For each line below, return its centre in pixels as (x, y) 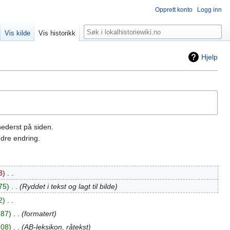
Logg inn (209, 10)
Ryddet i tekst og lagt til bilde (68, 187)
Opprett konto (174, 10)
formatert (39, 214)
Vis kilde (18, 33)
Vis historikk (57, 33)
